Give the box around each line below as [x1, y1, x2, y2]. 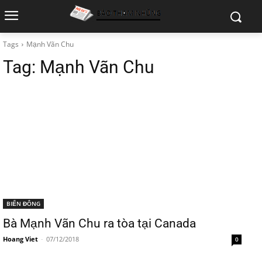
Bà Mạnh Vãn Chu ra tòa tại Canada [3, 216, 196, 230]
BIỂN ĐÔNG [6, 199, 40, 208]
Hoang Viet [3, 235, 38, 243]
